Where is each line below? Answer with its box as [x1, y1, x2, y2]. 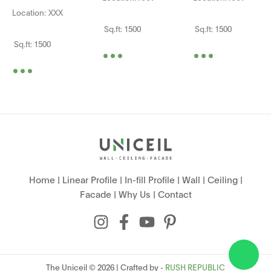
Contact [157, 187, 192, 200]
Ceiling [207, 172, 238, 185]
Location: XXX [12, 6, 79, 18]
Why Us [118, 187, 151, 200]
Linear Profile [62, 172, 117, 185]
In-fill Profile [124, 172, 175, 185]
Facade [79, 187, 111, 200]
